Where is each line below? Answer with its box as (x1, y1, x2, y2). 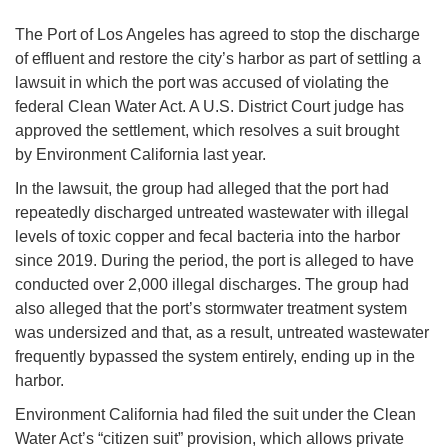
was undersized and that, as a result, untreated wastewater (15, 324, 429, 342)
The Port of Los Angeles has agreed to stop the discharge (15, 26, 420, 44)
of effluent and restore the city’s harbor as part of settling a (15, 50, 421, 68)
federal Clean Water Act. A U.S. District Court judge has (15, 98, 404, 116)
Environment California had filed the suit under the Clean (15, 406, 416, 424)
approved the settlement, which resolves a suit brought (15, 122, 399, 140)
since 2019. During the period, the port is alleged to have (15, 252, 414, 270)
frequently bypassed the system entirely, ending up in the (15, 348, 415, 366)
